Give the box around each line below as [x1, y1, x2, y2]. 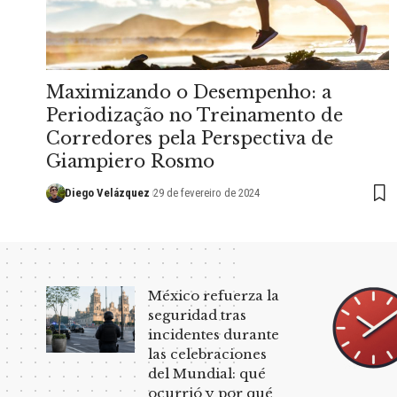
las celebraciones [148, 345, 267, 362]
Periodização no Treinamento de [46, 104, 343, 126]
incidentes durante [148, 325, 279, 343]
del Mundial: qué [148, 364, 266, 382]
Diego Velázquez [64, 185, 150, 199]
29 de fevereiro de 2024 [152, 185, 260, 199]
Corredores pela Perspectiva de [46, 127, 333, 149]
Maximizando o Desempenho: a [46, 81, 331, 103]
